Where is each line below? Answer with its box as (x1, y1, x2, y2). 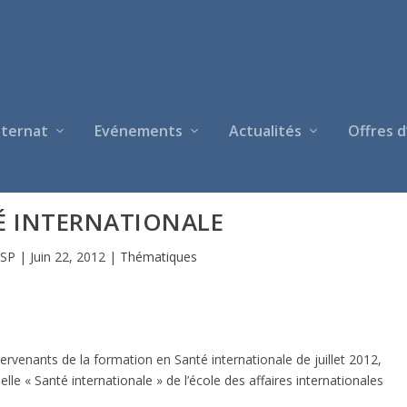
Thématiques (120, 247, 198, 265)
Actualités (229, 121, 302, 141)
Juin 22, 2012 (30, 247, 106, 265)
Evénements (94, 121, 183, 141)
